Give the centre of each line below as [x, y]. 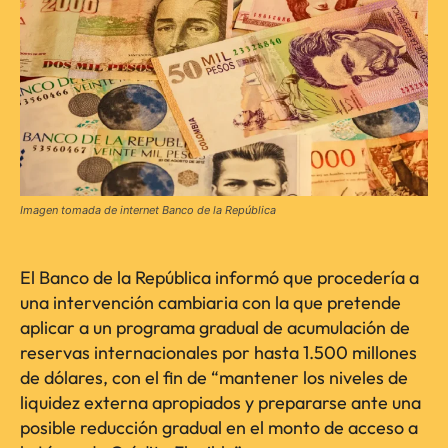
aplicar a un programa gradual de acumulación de [215, 328]
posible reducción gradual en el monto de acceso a [219, 428]
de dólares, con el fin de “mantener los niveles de [214, 378]
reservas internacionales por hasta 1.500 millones [218, 353]
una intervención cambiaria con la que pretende [210, 303]
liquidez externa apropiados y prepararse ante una [220, 403]
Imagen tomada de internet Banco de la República [148, 210]
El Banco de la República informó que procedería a [219, 278]
